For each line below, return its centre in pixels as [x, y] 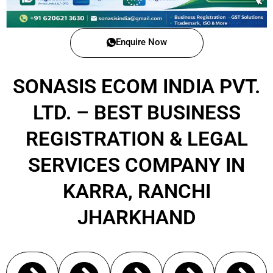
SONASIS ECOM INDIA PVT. [136, 86]
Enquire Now [141, 42]
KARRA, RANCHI [136, 191]
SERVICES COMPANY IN [136, 165]
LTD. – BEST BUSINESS [136, 112]
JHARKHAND [136, 217]
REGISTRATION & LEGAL [136, 138]
